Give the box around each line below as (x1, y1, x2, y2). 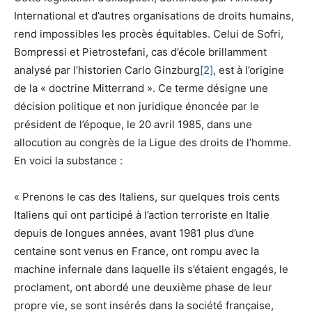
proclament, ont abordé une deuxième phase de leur (14, 280, 272, 294)
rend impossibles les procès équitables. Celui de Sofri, (14, 26, 283, 40)
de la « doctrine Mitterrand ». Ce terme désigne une (14, 81, 268, 95)
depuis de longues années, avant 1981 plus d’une (14, 226, 254, 240)
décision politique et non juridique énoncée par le (14, 99, 259, 113)
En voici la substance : (14, 153, 123, 167)
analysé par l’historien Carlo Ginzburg (14, 63, 200, 77)
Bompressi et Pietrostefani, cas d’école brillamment (14, 45, 267, 58)
